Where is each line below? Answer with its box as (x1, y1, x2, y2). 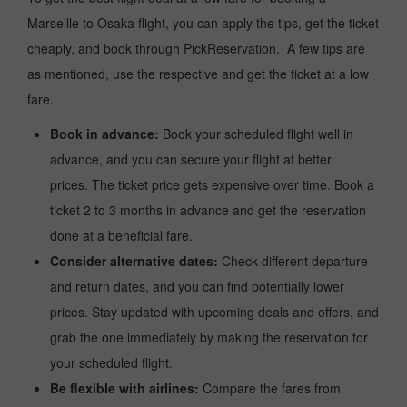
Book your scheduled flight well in (159, 124, 353, 143)
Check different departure (218, 252, 368, 270)
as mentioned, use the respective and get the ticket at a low (27, 65, 369, 83)
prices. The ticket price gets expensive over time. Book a (50, 175, 374, 194)
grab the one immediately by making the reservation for (50, 328, 368, 346)
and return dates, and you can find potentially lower (50, 277, 344, 295)
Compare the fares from (199, 379, 341, 397)
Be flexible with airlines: (50, 379, 199, 397)
